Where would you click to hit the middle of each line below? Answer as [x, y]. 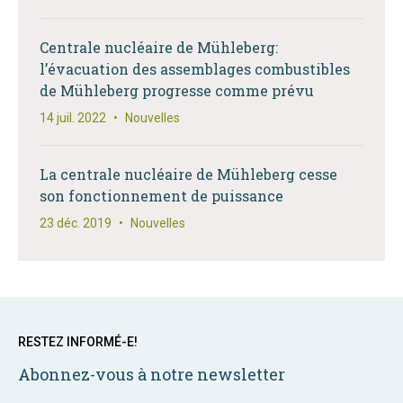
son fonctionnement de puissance [161, 196]
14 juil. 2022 [73, 118]
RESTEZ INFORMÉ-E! [78, 342]
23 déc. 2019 [76, 223]
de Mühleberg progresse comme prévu [177, 90]
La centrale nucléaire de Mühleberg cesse [188, 174]
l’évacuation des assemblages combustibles [195, 69]
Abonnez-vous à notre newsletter [152, 374]
